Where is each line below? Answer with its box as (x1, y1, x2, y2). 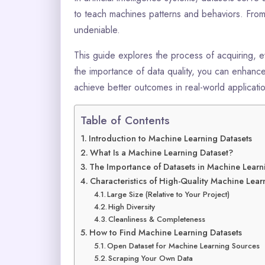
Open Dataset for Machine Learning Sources (107, 240, 260, 251)
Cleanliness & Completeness (108, 213, 206, 225)
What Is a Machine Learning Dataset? (89, 146, 233, 159)
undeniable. (74, 22, 120, 37)
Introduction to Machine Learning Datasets (88, 132, 252, 144)
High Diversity (108, 201, 156, 212)
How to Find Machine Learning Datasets (89, 226, 242, 238)
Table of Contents (80, 111, 170, 128)
